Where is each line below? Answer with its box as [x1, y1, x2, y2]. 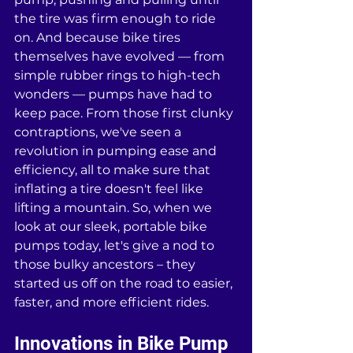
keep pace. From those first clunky [14, 106, 236, 121]
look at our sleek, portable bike [14, 219, 210, 234]
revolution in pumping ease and [14, 143, 220, 158]
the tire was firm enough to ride [14, 11, 219, 26]
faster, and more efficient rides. [14, 295, 209, 310]
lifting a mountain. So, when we [14, 200, 215, 215]
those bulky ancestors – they [14, 257, 199, 272]
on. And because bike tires [14, 30, 184, 45]
